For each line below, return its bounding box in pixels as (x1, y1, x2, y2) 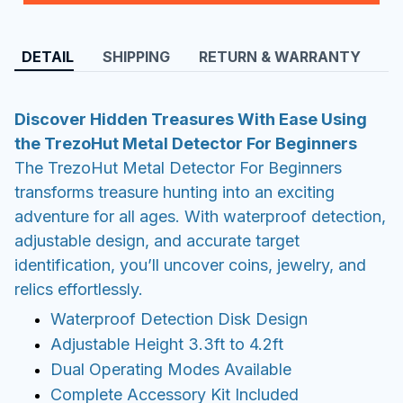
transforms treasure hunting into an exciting (14, 182, 335, 201)
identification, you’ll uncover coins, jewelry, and (14, 255, 366, 274)
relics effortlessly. (14, 279, 143, 299)
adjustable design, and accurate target (14, 230, 300, 250)
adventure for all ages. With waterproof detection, (14, 206, 386, 226)
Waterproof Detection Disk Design (50, 309, 308, 329)
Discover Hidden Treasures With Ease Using (14, 109, 367, 129)
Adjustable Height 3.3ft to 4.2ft (50, 335, 283, 354)
